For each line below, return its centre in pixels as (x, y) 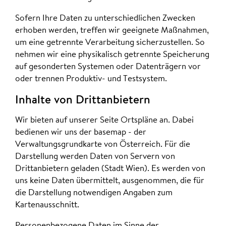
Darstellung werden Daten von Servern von (95, 157)
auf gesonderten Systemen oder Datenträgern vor (108, 67)
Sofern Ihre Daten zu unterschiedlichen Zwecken (105, 18)
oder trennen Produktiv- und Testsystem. (91, 79)
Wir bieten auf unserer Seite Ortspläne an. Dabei (104, 121)
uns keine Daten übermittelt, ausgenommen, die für (110, 181)
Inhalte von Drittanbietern (83, 101)
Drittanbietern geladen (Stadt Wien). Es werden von (110, 169)
